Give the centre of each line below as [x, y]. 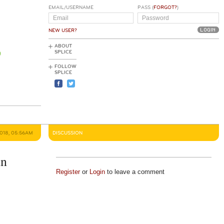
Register [68, 172]
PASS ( [145, 7]
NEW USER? [63, 30]
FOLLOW [65, 66]
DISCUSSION [67, 133]
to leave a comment [134, 172]
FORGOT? [165, 7]
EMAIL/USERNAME [71, 7]
